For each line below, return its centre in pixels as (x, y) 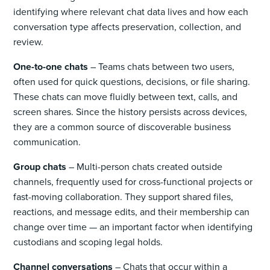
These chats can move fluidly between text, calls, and (126, 96)
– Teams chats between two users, (162, 66)
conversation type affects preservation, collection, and (127, 27)
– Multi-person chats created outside (145, 166)
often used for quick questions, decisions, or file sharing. (132, 81)
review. (29, 42)
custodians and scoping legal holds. (88, 242)
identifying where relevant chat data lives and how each (131, 11)
